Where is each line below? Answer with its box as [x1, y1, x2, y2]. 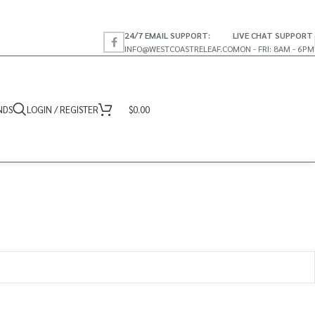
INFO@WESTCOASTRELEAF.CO [124, 42, 233, 54]
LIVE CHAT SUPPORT [233, 29, 313, 41]
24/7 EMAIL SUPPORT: [124, 29, 210, 41]
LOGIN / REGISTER [27, 103, 98, 115]
